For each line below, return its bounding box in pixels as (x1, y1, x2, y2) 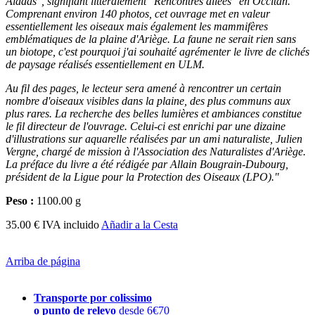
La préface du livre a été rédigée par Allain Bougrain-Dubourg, (6, 157, 288, 170)
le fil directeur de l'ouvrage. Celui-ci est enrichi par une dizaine (6, 120, 285, 132)
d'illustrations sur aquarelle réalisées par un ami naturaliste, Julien (6, 132, 302, 145)
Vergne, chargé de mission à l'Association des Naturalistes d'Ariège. (6, 145, 306, 157)
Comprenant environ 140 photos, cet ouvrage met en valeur (6, 7, 270, 20)
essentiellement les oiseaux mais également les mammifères (6, 20, 268, 32)
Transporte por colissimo (34, 291, 152, 304)
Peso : (6, 194, 34, 207)
